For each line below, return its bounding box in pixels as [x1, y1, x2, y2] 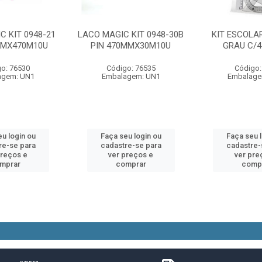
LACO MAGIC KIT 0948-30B [78, 29, 184, 40]
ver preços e [108, 150, 154, 159]
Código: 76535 [106, 64, 156, 73]
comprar [115, 160, 146, 168]
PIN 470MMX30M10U [91, 40, 171, 51]
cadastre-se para [100, 141, 161, 150]
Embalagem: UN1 [101, 72, 160, 81]
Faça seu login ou [100, 132, 161, 140]
